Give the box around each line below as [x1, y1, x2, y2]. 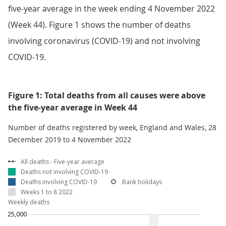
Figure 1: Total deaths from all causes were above [8, 90, 205, 101]
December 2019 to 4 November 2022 [8, 135, 131, 144]
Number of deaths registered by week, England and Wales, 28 [8, 123, 216, 132]
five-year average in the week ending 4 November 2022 [8, 3, 215, 14]
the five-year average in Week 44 [8, 102, 137, 113]
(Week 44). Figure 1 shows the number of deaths [8, 19, 191, 30]
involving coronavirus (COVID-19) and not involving [8, 35, 200, 46]
